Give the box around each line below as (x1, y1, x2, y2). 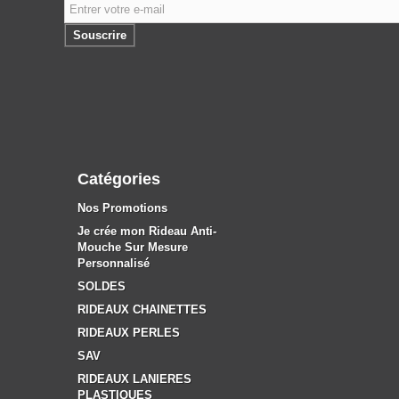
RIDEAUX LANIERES (77, 372, 191, 386)
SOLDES (77, 280, 126, 293)
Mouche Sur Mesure (77, 240, 188, 254)
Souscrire (73, 28, 126, 42)
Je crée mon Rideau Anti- (77, 224, 216, 238)
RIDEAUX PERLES (77, 326, 180, 339)
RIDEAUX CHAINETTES (77, 303, 207, 316)
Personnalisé (77, 256, 150, 270)
